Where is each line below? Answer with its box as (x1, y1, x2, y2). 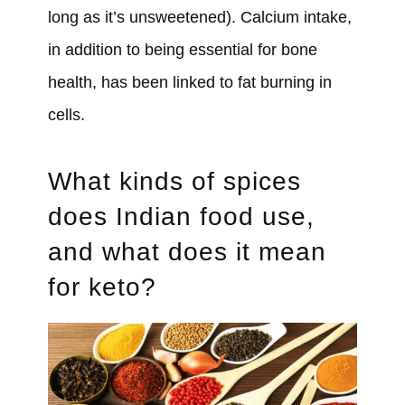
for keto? (47, 273, 156, 302)
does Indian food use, (47, 202, 315, 231)
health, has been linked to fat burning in (47, 73, 332, 92)
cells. (47, 106, 85, 125)
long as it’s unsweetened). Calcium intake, (47, 8, 352, 27)
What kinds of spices (47, 167, 301, 196)
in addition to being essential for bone (47, 41, 317, 60)
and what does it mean (47, 238, 326, 267)
